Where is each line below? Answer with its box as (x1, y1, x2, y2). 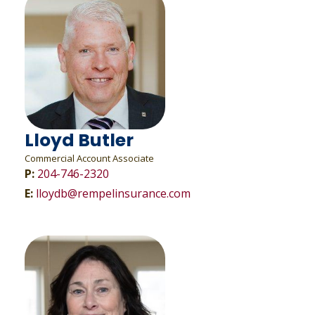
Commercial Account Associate (24, 152, 154, 165)
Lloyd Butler (24, 128, 134, 153)
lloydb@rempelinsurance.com (35, 186, 191, 201)
